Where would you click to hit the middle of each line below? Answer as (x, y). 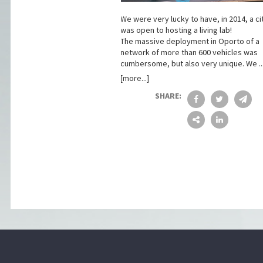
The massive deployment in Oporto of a (190, 41)
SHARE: (168, 96)
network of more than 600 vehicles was (189, 53)
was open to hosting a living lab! (176, 30)
